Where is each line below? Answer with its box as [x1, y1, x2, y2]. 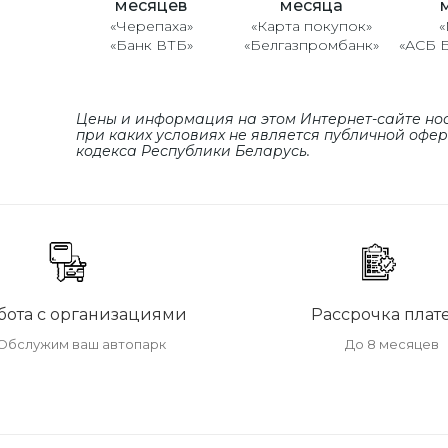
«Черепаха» [109, 16, 193, 35]
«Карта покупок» [250, 16, 372, 35]
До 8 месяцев [345, 335, 439, 352]
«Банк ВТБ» [109, 35, 193, 54]
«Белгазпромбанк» [243, 35, 379, 54]
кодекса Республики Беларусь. [76, 141, 310, 160]
